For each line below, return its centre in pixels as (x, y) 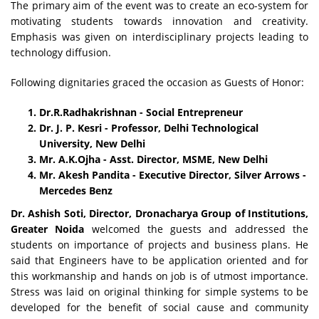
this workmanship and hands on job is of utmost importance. (159, 276)
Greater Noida (48, 229)
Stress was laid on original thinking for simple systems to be (159, 291)
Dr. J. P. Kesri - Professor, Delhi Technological (149, 127)
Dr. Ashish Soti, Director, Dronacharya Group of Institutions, (159, 213)
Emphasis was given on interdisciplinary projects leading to (159, 36)
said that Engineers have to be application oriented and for (159, 260)
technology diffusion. (61, 52)
